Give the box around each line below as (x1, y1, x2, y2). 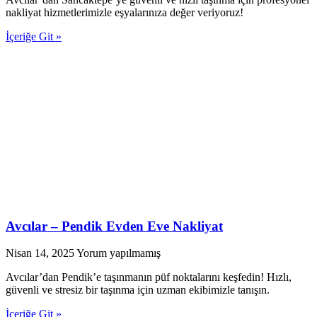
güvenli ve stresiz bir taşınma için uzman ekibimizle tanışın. (6, 284, 270, 296)
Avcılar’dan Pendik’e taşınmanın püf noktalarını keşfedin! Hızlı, (6, 271, 292, 284)
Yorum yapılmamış (76, 247, 161, 260)
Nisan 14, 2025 (6, 247, 76, 260)
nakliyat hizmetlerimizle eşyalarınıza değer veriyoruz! (6, 6, 243, 19)
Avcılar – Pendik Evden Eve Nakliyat (6, 218, 223, 234)
